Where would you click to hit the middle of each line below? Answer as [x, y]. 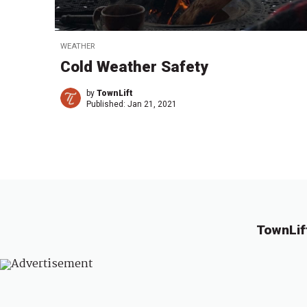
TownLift [115, 94]
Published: [107, 105]
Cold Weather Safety [134, 67]
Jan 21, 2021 [152, 105]
